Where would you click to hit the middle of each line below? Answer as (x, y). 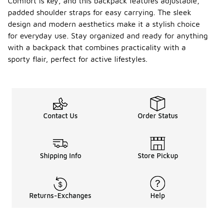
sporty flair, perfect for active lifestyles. (78, 59)
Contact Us (60, 116)
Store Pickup (158, 156)
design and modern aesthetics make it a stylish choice (104, 24)
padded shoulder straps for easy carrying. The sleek (100, 12)
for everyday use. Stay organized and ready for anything (108, 36)
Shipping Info (60, 156)
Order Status (158, 116)
